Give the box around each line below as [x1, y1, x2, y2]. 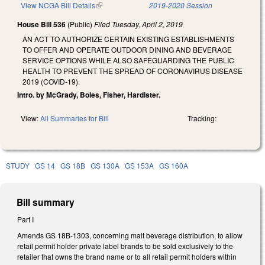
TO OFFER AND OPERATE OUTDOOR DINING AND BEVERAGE [22, 44, 232, 54]
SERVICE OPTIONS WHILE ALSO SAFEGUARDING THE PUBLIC [22, 54, 234, 65]
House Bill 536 [17, 19, 66, 30]
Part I [17, 214, 34, 224]
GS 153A [125, 160, 154, 170]
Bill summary [17, 195, 75, 209]
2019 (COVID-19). [22, 76, 80, 86]
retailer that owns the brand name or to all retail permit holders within [17, 251, 237, 262]
